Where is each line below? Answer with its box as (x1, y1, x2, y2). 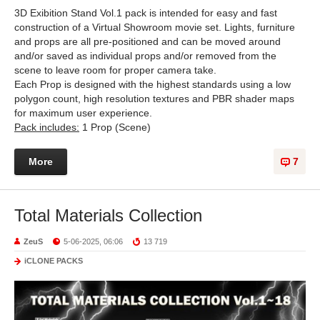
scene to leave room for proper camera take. (14, 64, 216, 76)
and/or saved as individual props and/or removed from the (14, 49, 276, 61)
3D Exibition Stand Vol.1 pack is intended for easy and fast (14, 6, 277, 19)
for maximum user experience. (14, 106, 152, 119)
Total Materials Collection (14, 205, 202, 225)
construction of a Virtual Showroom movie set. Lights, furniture (14, 21, 295, 33)
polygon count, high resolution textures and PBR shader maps (14, 92, 294, 104)
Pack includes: (14, 121, 79, 133)
